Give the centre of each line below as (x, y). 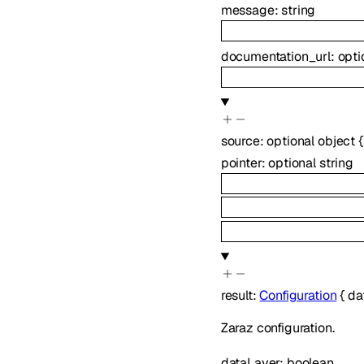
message (247, 11)
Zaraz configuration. (277, 328)
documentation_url (275, 56)
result (236, 296)
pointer (241, 163)
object (336, 141)
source (240, 141)
